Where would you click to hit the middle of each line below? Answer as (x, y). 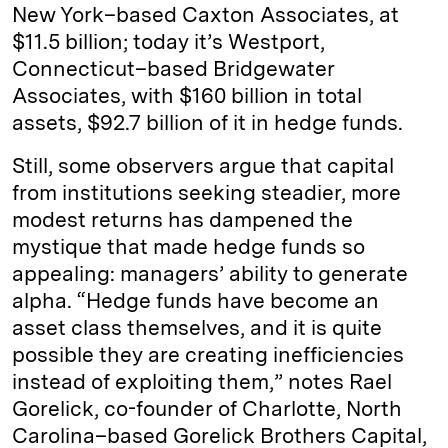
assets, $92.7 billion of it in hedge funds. (207, 122)
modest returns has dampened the (182, 219)
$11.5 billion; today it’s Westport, (168, 41)
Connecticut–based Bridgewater (173, 68)
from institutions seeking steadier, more (206, 192)
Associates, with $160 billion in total (187, 95)
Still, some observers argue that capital (203, 165)
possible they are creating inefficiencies (208, 354)
